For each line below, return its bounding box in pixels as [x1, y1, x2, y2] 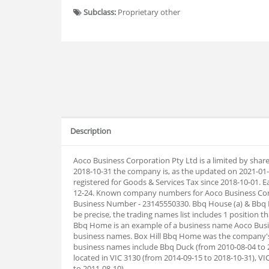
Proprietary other [116, 7, 180, 17]
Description [70, 125, 111, 136]
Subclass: [83, 7, 116, 17]
